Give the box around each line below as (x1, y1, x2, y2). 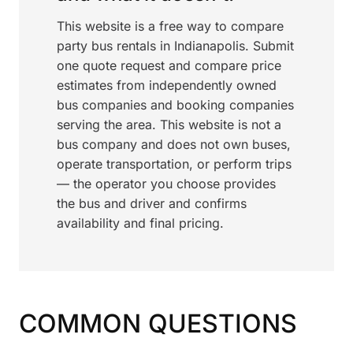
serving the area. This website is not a (57, 117, 281, 132)
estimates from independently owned (57, 77, 277, 93)
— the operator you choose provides (57, 176, 276, 191)
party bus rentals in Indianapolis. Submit (57, 38, 294, 54)
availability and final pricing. (57, 215, 224, 231)
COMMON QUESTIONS (19, 308, 297, 339)
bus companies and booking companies (57, 97, 294, 113)
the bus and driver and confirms (57, 195, 247, 211)
